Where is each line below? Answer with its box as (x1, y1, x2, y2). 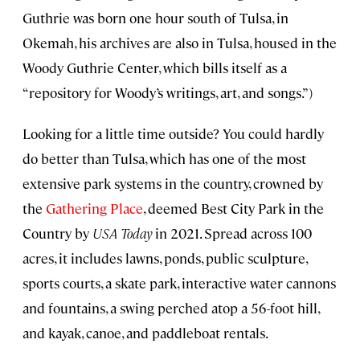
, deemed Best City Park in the (143, 199, 324, 218)
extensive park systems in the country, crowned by (22, 174, 323, 193)
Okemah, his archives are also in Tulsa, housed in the (22, 34, 337, 52)
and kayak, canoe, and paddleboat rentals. (22, 324, 268, 342)
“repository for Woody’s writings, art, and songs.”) (22, 84, 313, 102)
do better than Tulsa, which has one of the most (22, 149, 306, 168)
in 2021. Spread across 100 (152, 224, 312, 243)
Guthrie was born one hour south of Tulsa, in (22, 9, 288, 27)
